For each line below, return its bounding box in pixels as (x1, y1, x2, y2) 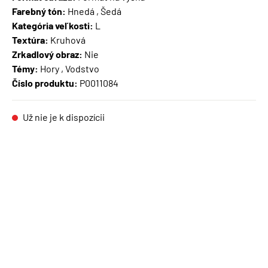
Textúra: (12, 34, 48, 46)
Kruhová (48, 34, 86, 46)
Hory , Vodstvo (38, 63, 99, 75)
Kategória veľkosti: (12, 20, 93, 32)
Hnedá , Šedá (66, 5, 121, 17)
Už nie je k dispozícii (21, 111, 105, 123)
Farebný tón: (12, 5, 66, 17)
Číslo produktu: (12, 77, 78, 89)
